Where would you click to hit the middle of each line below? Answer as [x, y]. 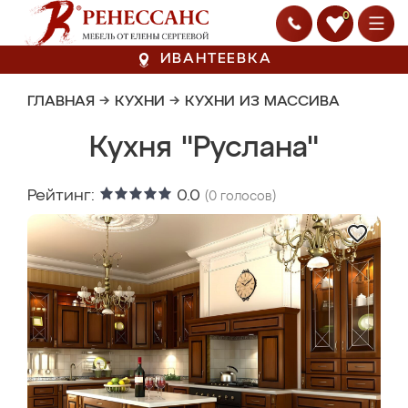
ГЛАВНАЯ [61, 102]
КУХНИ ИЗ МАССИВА [262, 102]
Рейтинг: [63, 196]
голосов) [246, 197]
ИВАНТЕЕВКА [216, 59]
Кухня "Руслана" [204, 148]
